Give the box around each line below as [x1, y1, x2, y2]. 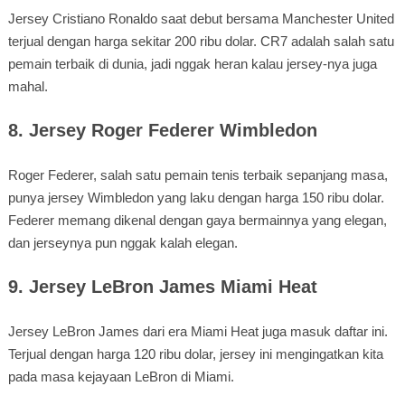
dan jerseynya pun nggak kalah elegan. [7, 234, 238, 250]
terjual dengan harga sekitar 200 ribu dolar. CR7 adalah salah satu [7, 33, 394, 49]
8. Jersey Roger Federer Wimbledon [7, 119, 317, 140]
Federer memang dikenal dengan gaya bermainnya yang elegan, [7, 212, 387, 228]
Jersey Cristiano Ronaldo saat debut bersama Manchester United [7, 10, 394, 26]
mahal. [7, 78, 48, 94]
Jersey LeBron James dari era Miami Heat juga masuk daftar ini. [7, 323, 388, 339]
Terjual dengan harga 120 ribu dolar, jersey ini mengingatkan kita [7, 345, 383, 362]
